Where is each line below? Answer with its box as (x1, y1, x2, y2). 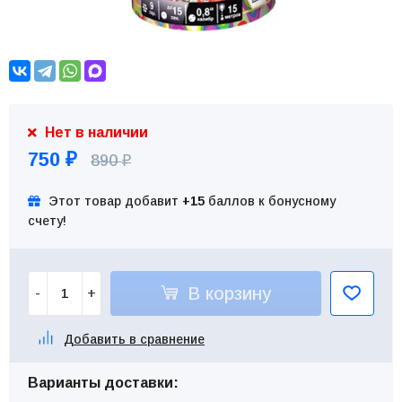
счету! (28, 213, 66, 228)
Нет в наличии (41, 124, 148, 140)
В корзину (181, 283, 271, 303)
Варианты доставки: (28, 374, 179, 390)
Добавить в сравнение (64, 331, 205, 346)
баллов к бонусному (205, 193, 336, 208)
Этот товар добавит (45, 193, 182, 208)
